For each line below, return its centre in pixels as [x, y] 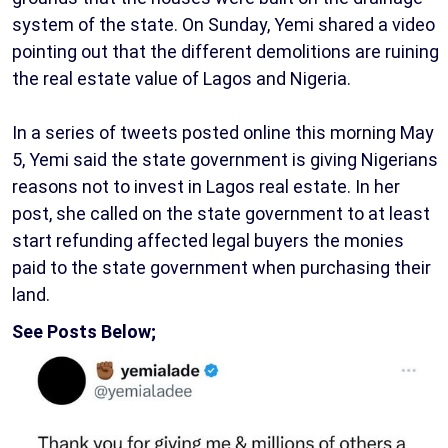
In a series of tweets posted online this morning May [223, 133]
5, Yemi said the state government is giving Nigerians [225, 160]
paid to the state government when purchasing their [221, 268]
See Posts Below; [84, 332]
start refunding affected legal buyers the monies [208, 241]
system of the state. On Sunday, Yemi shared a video [223, 25]
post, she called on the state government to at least [221, 214]
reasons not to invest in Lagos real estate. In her [206, 187]
